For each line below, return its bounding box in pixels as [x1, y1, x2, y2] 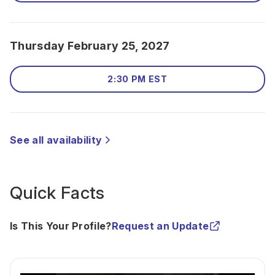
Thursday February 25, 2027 [10, 39, 170, 52]
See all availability [10, 134, 103, 146]
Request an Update [111, 220, 209, 232]
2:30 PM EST [107, 74, 168, 84]
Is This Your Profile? [10, 220, 112, 232]
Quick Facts [10, 182, 105, 203]
